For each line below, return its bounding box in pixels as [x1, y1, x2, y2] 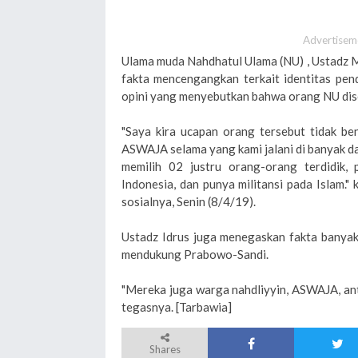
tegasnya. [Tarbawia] [121, 300, 232, 315]
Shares [149, 343, 181, 356]
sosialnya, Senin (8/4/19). [121, 194, 256, 209]
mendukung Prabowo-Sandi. [121, 247, 271, 262]
